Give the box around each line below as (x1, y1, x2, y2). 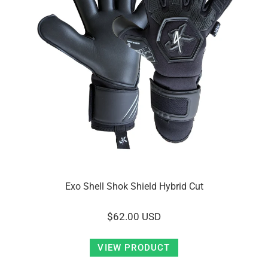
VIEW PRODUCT (98, 242, 170, 253)
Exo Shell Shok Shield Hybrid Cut (65, 181, 203, 192)
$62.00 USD (107, 211, 161, 223)
